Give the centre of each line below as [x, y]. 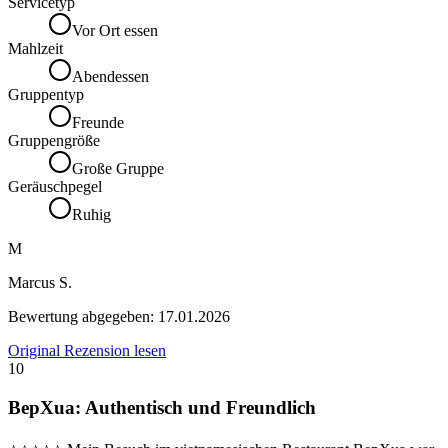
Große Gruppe [118, 169]
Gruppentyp [46, 95]
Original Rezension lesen [87, 351]
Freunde [98, 123]
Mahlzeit [35, 49]
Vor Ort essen [115, 31]
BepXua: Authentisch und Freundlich [162, 407]
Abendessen [110, 77]
